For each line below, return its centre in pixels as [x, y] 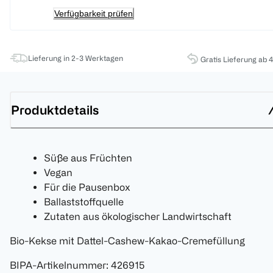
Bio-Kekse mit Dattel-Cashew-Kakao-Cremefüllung [127, 241]
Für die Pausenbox [87, 187]
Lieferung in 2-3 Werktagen [76, 58]
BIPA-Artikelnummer [58, 265]
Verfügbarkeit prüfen [94, 14]
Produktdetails [55, 110]
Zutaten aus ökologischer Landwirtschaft [138, 217]
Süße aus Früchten [88, 158]
